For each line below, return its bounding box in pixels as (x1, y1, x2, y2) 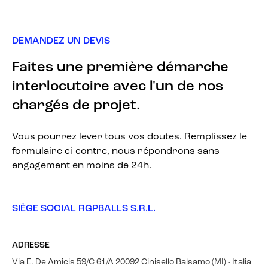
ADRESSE (12, 241, 50, 251)
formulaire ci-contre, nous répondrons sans (12, 147, 220, 157)
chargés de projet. (12, 99, 140, 114)
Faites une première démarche (12, 60, 229, 75)
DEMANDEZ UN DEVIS (12, 36, 110, 47)
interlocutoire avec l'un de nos (12, 80, 223, 95)
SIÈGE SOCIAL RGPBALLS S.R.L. (12, 204, 156, 214)
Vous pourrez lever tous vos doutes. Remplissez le (12, 132, 247, 142)
